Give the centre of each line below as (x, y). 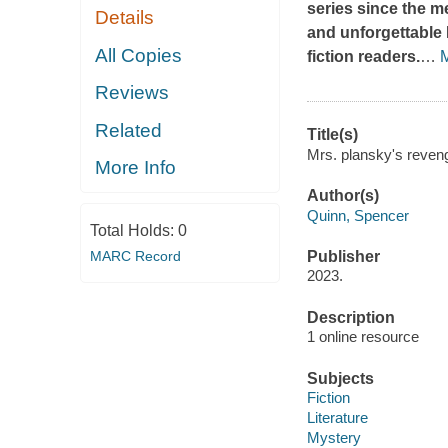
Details (125, 18)
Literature (337, 418)
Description (350, 317)
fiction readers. (363, 57)
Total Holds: (133, 230)
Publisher (343, 256)
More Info (136, 168)
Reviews (132, 93)
